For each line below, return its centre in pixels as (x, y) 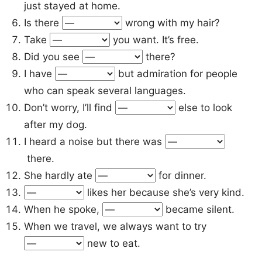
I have (40, 73)
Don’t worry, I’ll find (70, 107)
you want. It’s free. (155, 39)
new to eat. (113, 243)
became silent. (199, 209)
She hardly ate (60, 175)
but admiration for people (177, 73)
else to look (204, 107)
